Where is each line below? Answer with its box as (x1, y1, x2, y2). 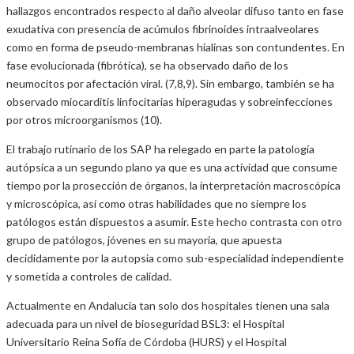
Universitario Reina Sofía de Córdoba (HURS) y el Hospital (6, 335, 287, 349)
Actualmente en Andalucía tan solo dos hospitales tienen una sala (6, 299, 330, 313)
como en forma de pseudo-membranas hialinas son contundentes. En (6, 40, 345, 55)
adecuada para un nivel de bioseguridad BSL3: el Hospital (6, 317, 284, 331)
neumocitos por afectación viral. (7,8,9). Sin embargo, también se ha (6, 77, 334, 91)
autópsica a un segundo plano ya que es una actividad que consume (6, 160, 337, 175)
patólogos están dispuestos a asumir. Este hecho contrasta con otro (6, 215, 342, 229)
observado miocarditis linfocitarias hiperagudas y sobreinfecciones (6, 95, 333, 109)
